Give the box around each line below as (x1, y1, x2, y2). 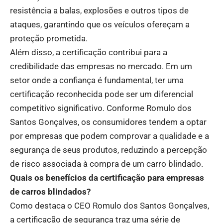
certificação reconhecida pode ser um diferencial (10, 89, 193, 99)
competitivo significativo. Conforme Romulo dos (10, 103, 192, 113)
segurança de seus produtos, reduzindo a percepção (10, 144, 207, 155)
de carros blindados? (10, 186, 91, 197)
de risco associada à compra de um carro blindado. (10, 158, 203, 169)
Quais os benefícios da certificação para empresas (10, 172, 204, 183)
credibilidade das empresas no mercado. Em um (10, 61, 192, 71)
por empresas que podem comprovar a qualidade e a (10, 130, 209, 141)
